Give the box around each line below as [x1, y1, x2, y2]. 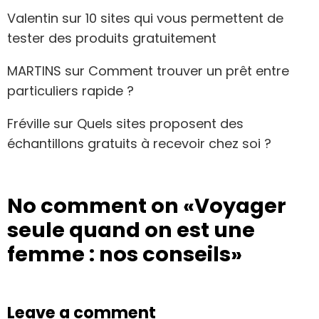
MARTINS [7, 61, 61, 80]
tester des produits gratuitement [7, 28, 216, 47]
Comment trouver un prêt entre [88, 61, 289, 80]
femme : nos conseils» [7, 239, 242, 268]
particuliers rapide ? [7, 81, 134, 100]
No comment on [7, 191, 183, 220]
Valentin [7, 9, 58, 27]
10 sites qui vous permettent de [85, 9, 283, 27]
